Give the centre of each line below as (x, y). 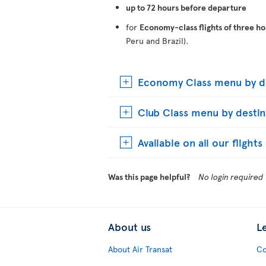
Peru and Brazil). (158, 40)
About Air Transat (140, 249)
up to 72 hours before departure (186, 7)
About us (129, 226)
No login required (231, 176)
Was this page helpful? (149, 176)
